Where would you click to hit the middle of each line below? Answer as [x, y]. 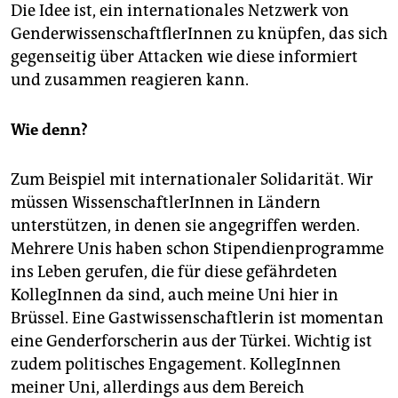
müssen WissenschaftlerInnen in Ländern [166, 202]
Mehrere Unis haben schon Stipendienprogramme [197, 248]
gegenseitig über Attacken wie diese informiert [184, 56]
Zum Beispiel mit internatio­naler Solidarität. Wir [192, 179]
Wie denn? [49, 129]
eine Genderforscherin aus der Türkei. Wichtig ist [191, 341]
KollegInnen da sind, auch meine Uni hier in [175, 295]
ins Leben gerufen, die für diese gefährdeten [174, 271]
